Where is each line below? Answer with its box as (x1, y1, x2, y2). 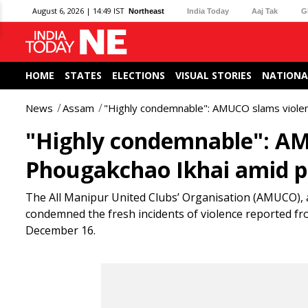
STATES (65, 69, 102, 82)
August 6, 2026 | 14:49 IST (32, 5, 124, 16)
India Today (187, 6, 230, 15)
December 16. (25, 223, 96, 238)
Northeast (129, 6, 164, 15)
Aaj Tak (252, 6, 278, 15)
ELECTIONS (112, 69, 165, 82)
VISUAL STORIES (175, 69, 252, 82)
